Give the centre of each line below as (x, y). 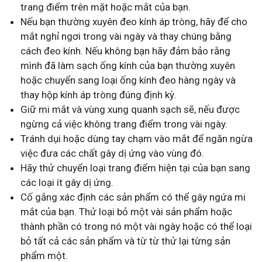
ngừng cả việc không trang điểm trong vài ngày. (124, 124)
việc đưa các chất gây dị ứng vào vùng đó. (112, 154)
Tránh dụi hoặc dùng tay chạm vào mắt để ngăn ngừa (137, 139)
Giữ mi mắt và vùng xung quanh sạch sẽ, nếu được (130, 110)
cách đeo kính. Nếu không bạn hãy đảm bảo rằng (125, 51)
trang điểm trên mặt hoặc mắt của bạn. (106, 7)
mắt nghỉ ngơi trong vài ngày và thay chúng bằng (126, 37)
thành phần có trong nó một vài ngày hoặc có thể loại (136, 227)
